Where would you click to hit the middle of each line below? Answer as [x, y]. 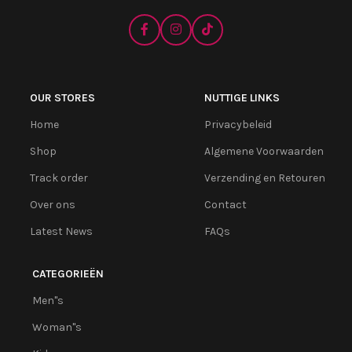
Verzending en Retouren [264, 178]
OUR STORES [62, 98]
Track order [59, 178]
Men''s [48, 301]
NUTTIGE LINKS [242, 98]
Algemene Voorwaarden [264, 152]
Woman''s [57, 328]
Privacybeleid [238, 125]
